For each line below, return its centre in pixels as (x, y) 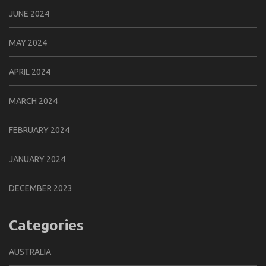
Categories (46, 226)
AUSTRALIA (30, 251)
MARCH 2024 (33, 101)
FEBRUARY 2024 (39, 130)
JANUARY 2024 (37, 159)
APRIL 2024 (30, 72)
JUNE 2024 (29, 14)
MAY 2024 (28, 43)
